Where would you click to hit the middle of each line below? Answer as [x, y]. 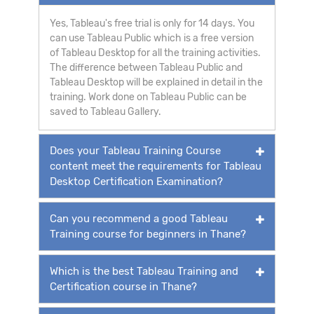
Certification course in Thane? [123, 286]
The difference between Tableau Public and [146, 67]
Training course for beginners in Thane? [148, 234]
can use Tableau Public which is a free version [152, 38]
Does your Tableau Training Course [135, 150]
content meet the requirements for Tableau [156, 166]
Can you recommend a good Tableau [139, 218]
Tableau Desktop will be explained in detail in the [156, 82]
